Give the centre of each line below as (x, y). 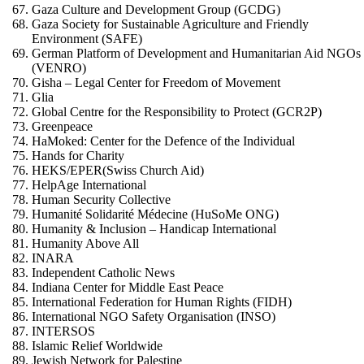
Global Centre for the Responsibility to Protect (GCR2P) (177, 112)
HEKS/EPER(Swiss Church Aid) (118, 171)
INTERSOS (64, 331)
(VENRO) (59, 68)
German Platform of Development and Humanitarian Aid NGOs (197, 54)
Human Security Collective (102, 200)
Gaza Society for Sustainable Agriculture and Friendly (171, 24)
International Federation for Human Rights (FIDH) (162, 302)
